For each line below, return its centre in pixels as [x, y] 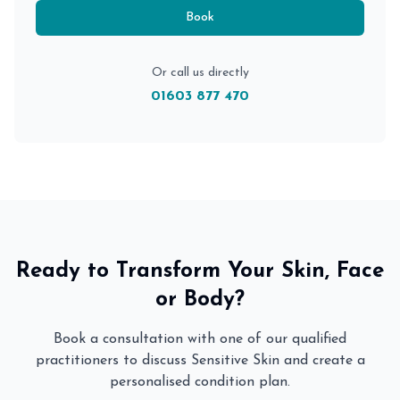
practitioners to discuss [113, 361]
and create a [322, 361]
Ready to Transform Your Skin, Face [200, 271]
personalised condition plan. [200, 382]
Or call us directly [200, 73]
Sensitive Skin [235, 361]
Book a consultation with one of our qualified [200, 339]
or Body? [200, 300]
